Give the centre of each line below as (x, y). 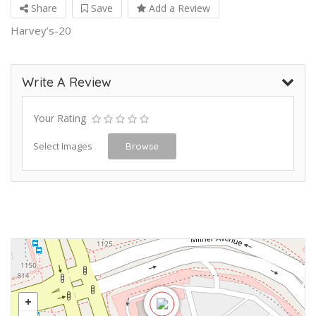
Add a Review (178, 8)
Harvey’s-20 (41, 30)
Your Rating (60, 118)
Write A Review (67, 82)
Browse (142, 146)
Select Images (63, 146)
